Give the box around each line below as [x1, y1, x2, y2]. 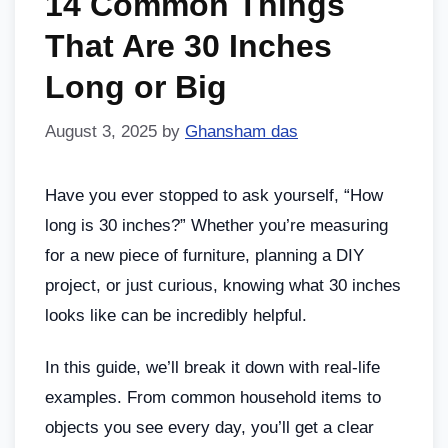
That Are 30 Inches [45, 28, 332, 64]
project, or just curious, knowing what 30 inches [45, 275, 401, 295]
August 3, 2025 [45, 121, 157, 141]
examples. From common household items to [45, 387, 381, 407]
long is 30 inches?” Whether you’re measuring [45, 215, 388, 235]
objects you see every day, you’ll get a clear [45, 417, 374, 437]
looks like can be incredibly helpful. [45, 305, 307, 325]
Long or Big [45, 69, 227, 105]
